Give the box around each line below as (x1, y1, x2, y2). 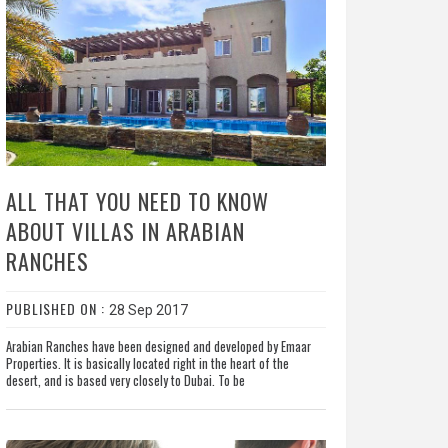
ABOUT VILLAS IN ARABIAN (5, 215, 245, 248)
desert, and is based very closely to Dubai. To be (5, 371, 245, 391)
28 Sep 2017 (108, 302, 188, 319)
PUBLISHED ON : (5, 298, 109, 320)
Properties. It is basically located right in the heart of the (5, 354, 289, 374)
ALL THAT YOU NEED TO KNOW (5, 185, 269, 218)
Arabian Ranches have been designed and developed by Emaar (5, 337, 311, 357)
